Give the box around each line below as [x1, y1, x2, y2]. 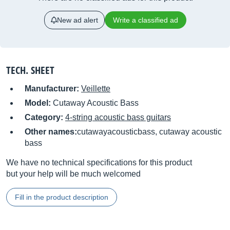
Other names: [25, 127, 77, 136]
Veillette [81, 84, 110, 93]
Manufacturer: [25, 84, 81, 93]
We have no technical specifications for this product [6, 158, 192, 167]
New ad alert [56, 16, 98, 24]
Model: [25, 99, 53, 107]
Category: [25, 113, 65, 122]
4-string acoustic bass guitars [65, 113, 171, 122]
